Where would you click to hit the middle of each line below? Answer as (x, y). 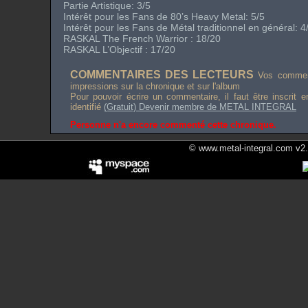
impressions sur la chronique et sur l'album (155, 86)
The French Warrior (145, 38)
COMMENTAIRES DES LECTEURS (162, 75)
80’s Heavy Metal (208, 16)
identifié (87, 107)
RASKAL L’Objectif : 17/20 (119, 49)
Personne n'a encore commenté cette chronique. (173, 125)
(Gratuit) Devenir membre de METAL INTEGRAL (200, 107)
